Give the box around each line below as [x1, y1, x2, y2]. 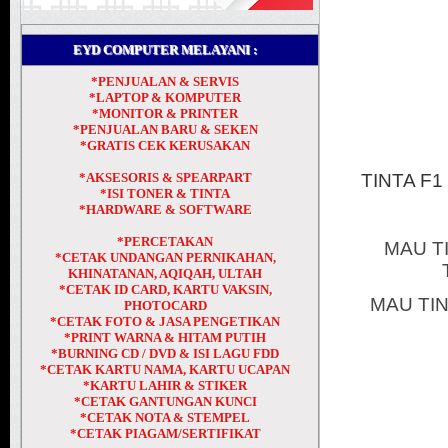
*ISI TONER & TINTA [100, 186, 231, 201]
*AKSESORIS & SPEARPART [78, 170, 252, 185]
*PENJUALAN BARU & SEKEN [72, 122, 258, 137]
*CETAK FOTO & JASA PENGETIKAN [50, 314, 281, 329]
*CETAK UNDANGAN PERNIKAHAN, [54, 250, 276, 265]
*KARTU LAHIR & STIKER [83, 378, 248, 393]
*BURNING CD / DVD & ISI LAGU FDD [51, 346, 280, 361]
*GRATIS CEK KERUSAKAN [80, 138, 251, 153]
